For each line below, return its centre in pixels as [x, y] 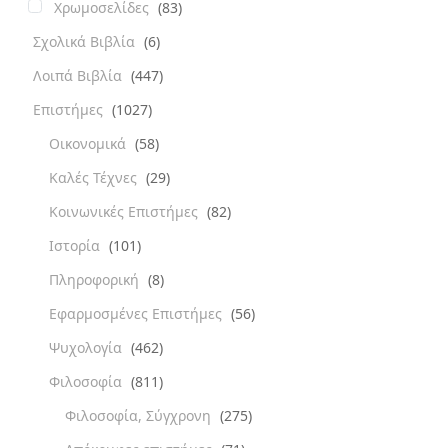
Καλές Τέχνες [95, 177]
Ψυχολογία [87, 347]
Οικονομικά [89, 143]
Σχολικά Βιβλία [86, 41]
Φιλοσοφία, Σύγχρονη [140, 415]
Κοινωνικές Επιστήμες [125, 211]
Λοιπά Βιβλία [79, 75]
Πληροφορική [96, 279]
